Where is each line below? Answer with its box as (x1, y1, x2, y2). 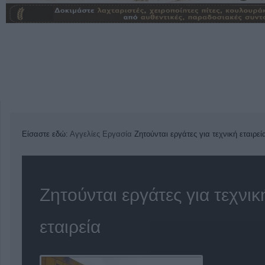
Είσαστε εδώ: (22, 130, 68, 139)
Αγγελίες (70, 130, 100, 139)
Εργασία (102, 130, 132, 139)
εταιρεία (40, 217, 101, 237)
